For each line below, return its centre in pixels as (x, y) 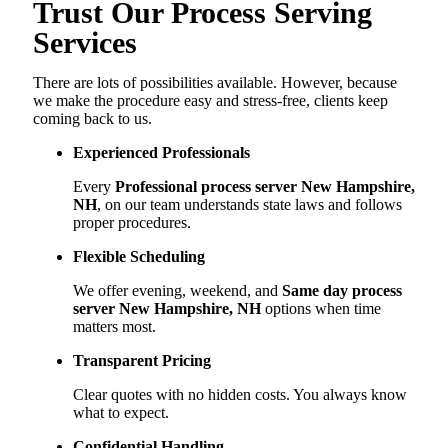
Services (85, 43)
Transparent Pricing (142, 361)
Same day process (342, 291)
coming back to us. (92, 119)
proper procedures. (132, 223)
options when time (321, 309)
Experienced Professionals (161, 153)
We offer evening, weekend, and (177, 291)
